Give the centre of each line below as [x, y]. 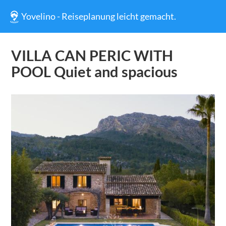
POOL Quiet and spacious [94, 72]
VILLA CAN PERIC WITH [92, 55]
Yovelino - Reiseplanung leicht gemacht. [99, 16]
